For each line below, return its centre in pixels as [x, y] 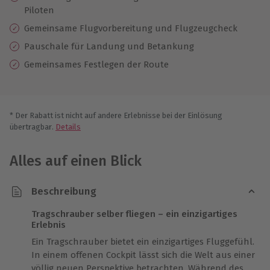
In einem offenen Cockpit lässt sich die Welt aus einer [143, 255]
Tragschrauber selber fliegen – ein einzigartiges [134, 214]
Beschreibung [64, 192]
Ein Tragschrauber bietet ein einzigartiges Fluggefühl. [143, 241]
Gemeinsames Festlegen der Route [96, 64]
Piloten [39, 10]
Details [68, 127]
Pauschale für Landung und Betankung [109, 46]
